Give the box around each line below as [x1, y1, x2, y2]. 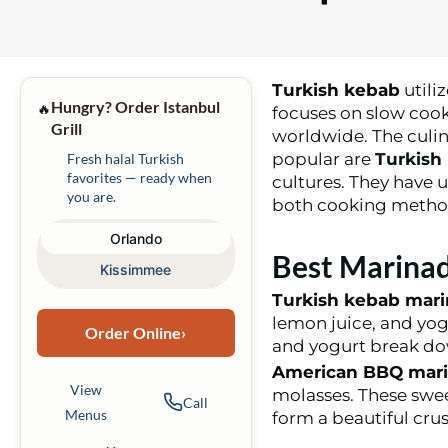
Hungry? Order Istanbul [51, 96, 220, 116]
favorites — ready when [67, 168, 212, 186]
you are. [67, 187, 116, 205]
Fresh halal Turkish [67, 149, 184, 167]
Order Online [85, 323, 182, 343]
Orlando [109, 230, 162, 248]
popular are [271, 149, 371, 170]
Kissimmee [100, 261, 172, 279]
